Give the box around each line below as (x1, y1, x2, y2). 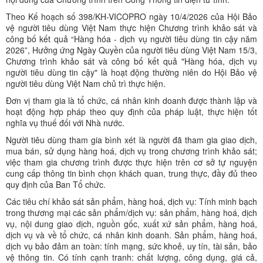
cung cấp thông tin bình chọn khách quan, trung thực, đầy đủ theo (6, 167, 257, 179)
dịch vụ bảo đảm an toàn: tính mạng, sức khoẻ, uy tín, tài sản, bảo (6, 240, 257, 252)
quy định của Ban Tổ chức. (6, 178, 106, 190)
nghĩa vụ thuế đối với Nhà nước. (6, 116, 124, 129)
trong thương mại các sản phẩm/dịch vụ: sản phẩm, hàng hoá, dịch (6, 206, 257, 218)
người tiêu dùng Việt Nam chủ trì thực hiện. (6, 77, 166, 89)
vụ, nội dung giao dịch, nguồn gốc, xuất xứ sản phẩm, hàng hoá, (6, 217, 257, 230)
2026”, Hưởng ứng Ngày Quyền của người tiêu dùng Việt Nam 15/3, (6, 43, 257, 56)
